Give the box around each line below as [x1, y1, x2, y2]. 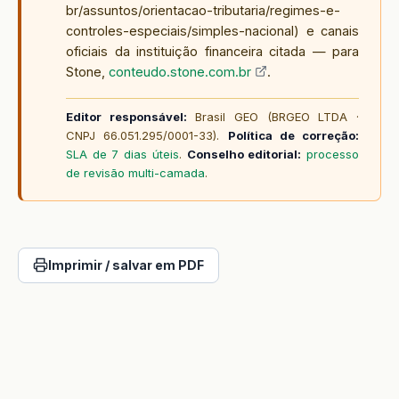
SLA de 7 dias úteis [66, 146, 179, 161]
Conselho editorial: [186, 146, 302, 161]
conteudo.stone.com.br [109, 63, 251, 79]
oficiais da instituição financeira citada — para [66, 43, 359, 59]
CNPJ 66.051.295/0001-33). [66, 127, 228, 142]
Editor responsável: [66, 109, 187, 124]
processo [306, 146, 360, 161]
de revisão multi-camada [66, 165, 205, 180]
